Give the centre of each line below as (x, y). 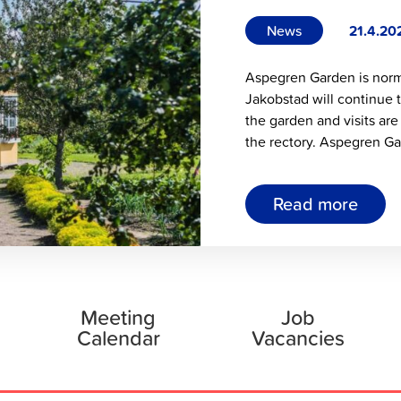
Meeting (119, 318)
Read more (316, 203)
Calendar (118, 338)
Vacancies (299, 338)
